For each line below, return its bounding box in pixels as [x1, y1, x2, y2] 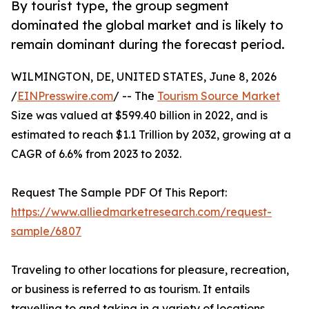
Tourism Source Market [157, 89, 280, 103]
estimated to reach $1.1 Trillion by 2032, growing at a [11, 128, 291, 142]
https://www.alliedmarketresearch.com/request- [11, 205, 272, 219]
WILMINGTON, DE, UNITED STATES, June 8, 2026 [11, 70, 277, 84]
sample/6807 [11, 224, 81, 239]
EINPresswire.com [17, 89, 113, 103]
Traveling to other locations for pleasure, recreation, [11, 263, 289, 277]
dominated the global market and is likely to [11, 17, 283, 33]
